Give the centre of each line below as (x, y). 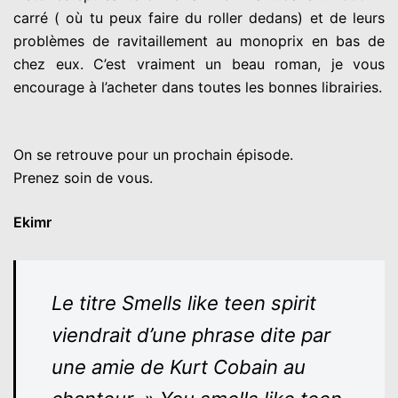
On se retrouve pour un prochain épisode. (153, 155)
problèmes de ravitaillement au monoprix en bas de (199, 41)
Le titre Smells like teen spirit (184, 303)
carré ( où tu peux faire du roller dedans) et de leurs (199, 18)
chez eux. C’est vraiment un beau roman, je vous (199, 64)
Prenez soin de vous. (83, 178)
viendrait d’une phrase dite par (191, 335)
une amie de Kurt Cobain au (179, 367)
